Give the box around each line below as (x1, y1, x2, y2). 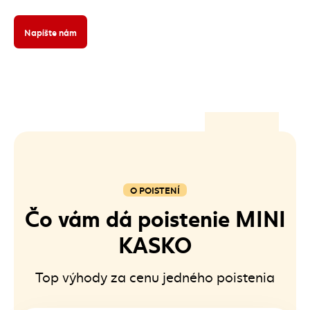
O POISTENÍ (130, 183, 180, 196)
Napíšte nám (24, 26, 77, 38)
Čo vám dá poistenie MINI (24, 201, 286, 232)
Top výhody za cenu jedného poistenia (35, 267, 275, 286)
